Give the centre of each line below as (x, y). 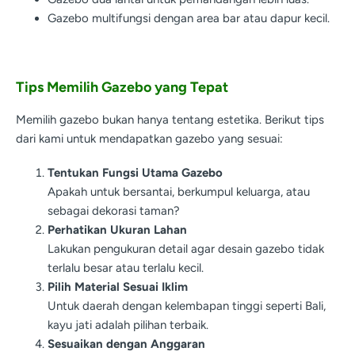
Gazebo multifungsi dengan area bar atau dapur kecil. (189, 18)
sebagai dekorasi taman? (114, 211)
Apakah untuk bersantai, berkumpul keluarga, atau (179, 192)
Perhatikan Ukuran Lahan (117, 230)
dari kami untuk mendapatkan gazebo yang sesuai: (149, 139)
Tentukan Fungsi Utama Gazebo (135, 173)
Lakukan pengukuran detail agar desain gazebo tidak (186, 249)
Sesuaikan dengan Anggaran (126, 344)
